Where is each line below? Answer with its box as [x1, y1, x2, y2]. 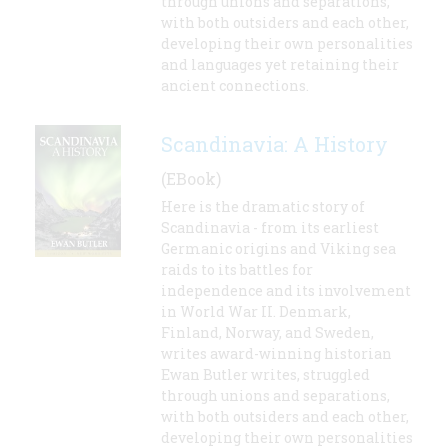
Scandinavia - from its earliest [161, 218, 379, 238]
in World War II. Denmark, [161, 302, 351, 322]
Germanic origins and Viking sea [161, 239, 396, 259]
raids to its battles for [161, 260, 313, 280]
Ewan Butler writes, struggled [161, 365, 370, 385]
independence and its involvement [161, 281, 411, 301]
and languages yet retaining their [161, 55, 399, 75]
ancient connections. [161, 76, 309, 96]
